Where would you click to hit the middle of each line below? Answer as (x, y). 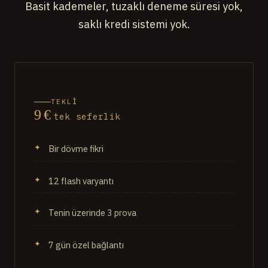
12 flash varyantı (81, 181)
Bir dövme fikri (76, 148)
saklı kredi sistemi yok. (134, 24)
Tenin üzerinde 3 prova (92, 213)
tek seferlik (87, 117)
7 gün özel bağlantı (86, 245)
